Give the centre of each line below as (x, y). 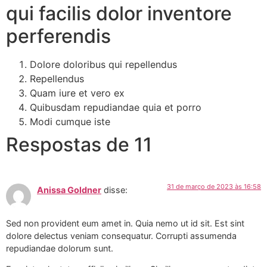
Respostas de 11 (79, 144)
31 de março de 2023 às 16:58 (214, 186)
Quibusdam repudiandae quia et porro (116, 107)
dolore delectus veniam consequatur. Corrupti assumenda (121, 235)
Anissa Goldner (69, 190)
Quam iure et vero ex (77, 93)
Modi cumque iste (70, 121)
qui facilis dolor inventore (119, 13)
